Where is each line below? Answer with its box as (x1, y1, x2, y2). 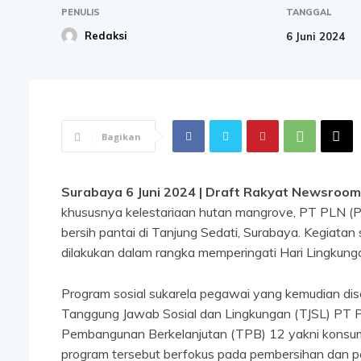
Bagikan (102, 131, 141, 143)
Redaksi (85, 28, 127, 42)
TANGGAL (286, 6, 332, 18)
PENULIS (61, 6, 100, 18)
